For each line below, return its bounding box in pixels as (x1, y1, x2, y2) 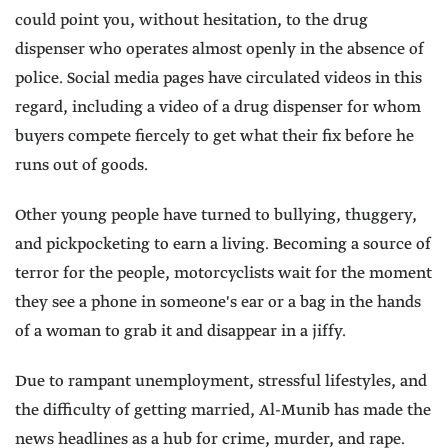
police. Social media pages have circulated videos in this (15, 68, 422, 90)
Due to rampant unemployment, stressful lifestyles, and (15, 371, 427, 393)
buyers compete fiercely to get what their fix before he (15, 126, 414, 148)
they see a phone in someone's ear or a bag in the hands (15, 292, 421, 314)
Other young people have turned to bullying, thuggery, (15, 205, 417, 227)
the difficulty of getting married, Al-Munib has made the (15, 400, 431, 422)
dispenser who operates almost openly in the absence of (15, 39, 424, 61)
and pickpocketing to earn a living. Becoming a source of (15, 234, 431, 256)
